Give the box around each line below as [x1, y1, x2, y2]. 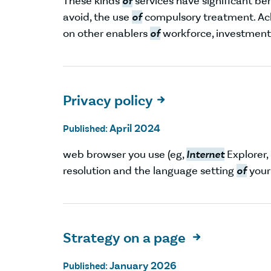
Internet [186, 147, 224, 161]
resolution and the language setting [63, 163, 237, 177]
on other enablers [63, 27, 150, 40]
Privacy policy [63, 91, 153, 109]
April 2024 [109, 121, 160, 135]
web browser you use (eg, [63, 147, 186, 161]
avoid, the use [63, 10, 132, 24]
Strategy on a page [63, 228, 189, 247]
